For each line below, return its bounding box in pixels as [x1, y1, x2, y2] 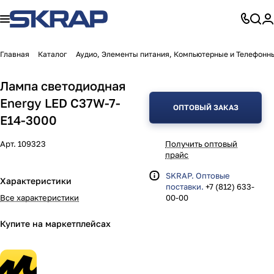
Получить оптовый [165, 139, 237, 149]
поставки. [166, 182, 204, 191]
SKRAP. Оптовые [166, 171, 230, 180]
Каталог [38, 50, 67, 59]
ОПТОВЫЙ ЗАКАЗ [172, 103, 239, 112]
